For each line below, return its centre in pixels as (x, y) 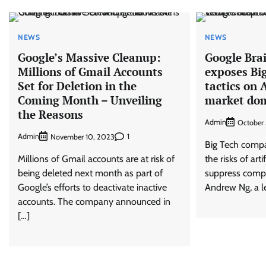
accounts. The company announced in (94, 201)
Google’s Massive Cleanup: (89, 58)
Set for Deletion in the (77, 86)
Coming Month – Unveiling (90, 100)
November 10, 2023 (83, 137)
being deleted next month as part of (90, 173)
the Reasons (50, 115)
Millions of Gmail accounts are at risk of (96, 159)
